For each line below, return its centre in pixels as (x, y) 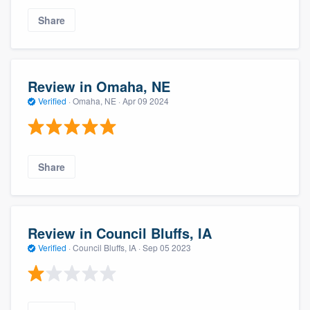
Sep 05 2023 (167, 248)
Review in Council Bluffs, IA (120, 233)
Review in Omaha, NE (99, 86)
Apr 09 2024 (146, 101)
